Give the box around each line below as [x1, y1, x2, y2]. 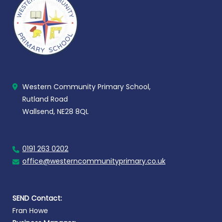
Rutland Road [22, 94, 68, 104]
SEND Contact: [12, 193, 62, 203]
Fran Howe [12, 206, 48, 216]
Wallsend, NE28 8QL [22, 107, 89, 116]
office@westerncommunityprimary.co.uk [22, 156, 166, 166]
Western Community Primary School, [22, 82, 151, 92]
